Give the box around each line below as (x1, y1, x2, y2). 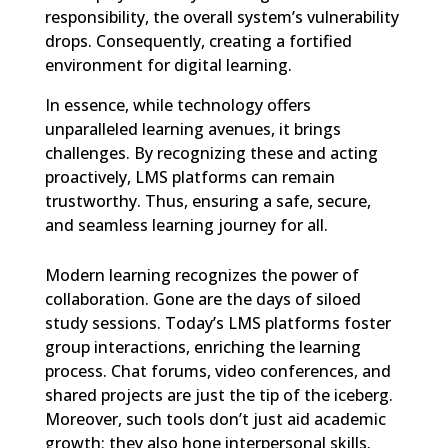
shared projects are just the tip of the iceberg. (44, 384, 393, 406)
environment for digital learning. (44, 54, 292, 76)
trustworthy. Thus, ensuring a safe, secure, (44, 190, 371, 212)
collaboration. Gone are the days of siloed (44, 288, 361, 310)
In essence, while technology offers (44, 94, 311, 116)
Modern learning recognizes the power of (44, 264, 359, 286)
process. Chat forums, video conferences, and (44, 360, 391, 382)
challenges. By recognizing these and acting (44, 142, 378, 164)
